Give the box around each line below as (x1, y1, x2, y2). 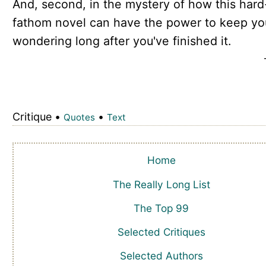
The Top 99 (134, 201, 189, 214)
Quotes (63, 112, 95, 123)
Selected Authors (119, 249, 203, 262)
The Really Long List (112, 178, 210, 191)
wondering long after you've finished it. (12, 33, 231, 48)
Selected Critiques (117, 225, 205, 238)
